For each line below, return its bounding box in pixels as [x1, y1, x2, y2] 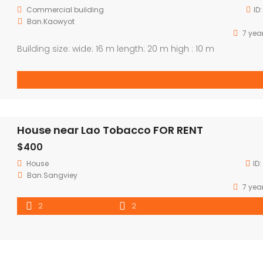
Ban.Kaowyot [27, 16, 75, 26]
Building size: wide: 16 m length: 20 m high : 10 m [17, 42, 219, 55]
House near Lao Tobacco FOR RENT [17, 122, 203, 137]
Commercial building [26, 4, 104, 15]
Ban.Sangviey [27, 170, 77, 180]
